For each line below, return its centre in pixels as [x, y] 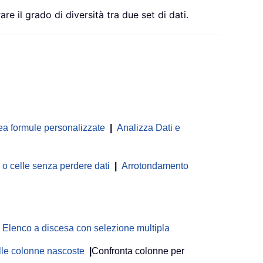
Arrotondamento [155, 166]
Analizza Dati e [149, 128]
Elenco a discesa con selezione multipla [86, 228]
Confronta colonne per [138, 251]
